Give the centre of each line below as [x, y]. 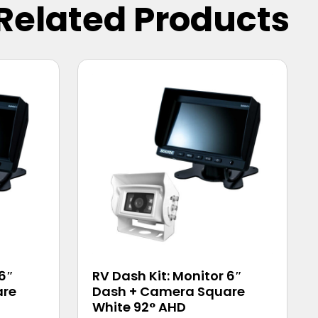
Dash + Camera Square [168, 291]
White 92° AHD [139, 307]
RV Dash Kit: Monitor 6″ [167, 275]
